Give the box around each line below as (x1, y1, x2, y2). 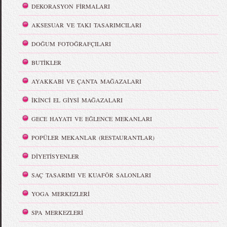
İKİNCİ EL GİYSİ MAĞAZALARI (31, 96, 123, 104)
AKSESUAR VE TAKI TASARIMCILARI (31, 21, 142, 29)
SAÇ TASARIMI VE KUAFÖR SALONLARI (31, 171, 152, 179)
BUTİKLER (31, 58, 62, 66)
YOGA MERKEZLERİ (31, 190, 90, 198)
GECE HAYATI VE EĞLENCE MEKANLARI (31, 115, 153, 123)
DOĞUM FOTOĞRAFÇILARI (31, 40, 111, 48)
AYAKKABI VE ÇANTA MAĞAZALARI (31, 77, 142, 85)
